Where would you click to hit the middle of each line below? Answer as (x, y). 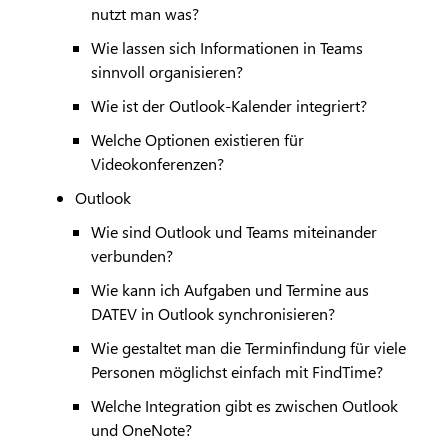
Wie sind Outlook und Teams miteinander (233, 232)
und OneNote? (141, 430)
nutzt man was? (144, 14)
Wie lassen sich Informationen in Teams (226, 48)
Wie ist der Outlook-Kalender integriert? (228, 106)
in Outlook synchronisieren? (235, 314)
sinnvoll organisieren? (166, 72)
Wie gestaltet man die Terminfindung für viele (248, 348)
